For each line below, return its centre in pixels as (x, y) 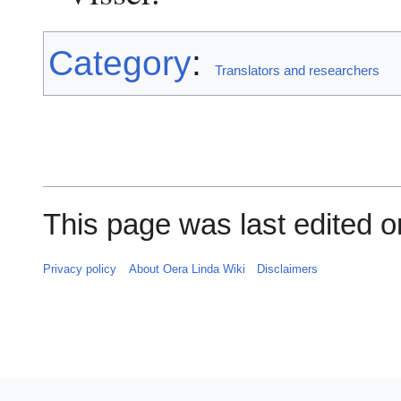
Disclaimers (287, 269)
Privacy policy (80, 269)
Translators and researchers (298, 71)
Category (120, 64)
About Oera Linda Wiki (187, 269)
